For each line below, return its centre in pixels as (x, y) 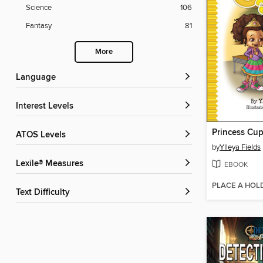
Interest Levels (46, 107)
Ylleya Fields (240, 147)
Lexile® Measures (52, 164)
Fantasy (39, 26)
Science (39, 8)
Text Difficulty (45, 193)
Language (38, 78)
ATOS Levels (43, 135)
